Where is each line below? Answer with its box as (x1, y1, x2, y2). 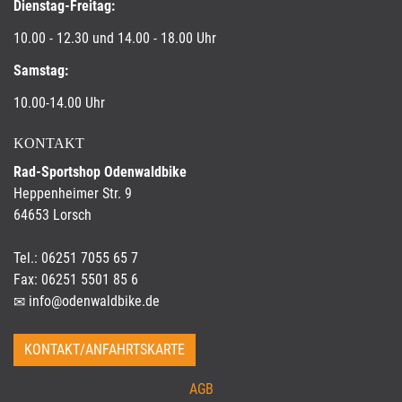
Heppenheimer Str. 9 (13, 185, 132, 202)
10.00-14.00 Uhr (13, 94, 105, 111)
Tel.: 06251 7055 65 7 (13, 249, 138, 267)
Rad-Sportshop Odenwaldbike (13, 163, 187, 180)
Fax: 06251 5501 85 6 (13, 271, 138, 288)
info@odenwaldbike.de (29, 293, 160, 310)
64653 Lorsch (13, 206, 92, 223)
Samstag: (13, 62, 68, 79)
